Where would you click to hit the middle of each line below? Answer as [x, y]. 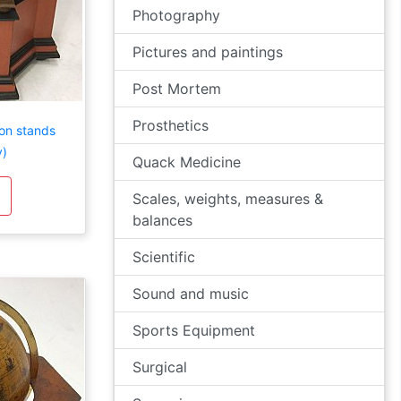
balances [162, 220]
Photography [176, 15]
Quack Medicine [187, 162]
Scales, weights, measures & [228, 199]
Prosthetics [171, 125]
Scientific [164, 257]
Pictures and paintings [208, 52]
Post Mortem [177, 89]
